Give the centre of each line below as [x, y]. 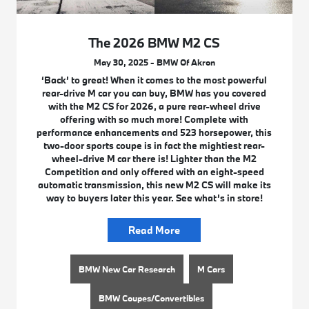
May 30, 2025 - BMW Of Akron [154, 62]
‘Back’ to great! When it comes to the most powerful [154, 80]
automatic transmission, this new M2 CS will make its [154, 185]
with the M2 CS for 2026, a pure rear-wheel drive [154, 107]
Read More [154, 230]
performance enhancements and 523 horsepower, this [154, 133]
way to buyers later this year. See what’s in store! [154, 198]
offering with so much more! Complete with [154, 120]
